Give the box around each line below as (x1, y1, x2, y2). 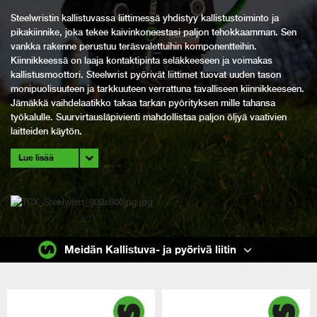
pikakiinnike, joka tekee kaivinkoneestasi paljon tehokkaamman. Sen (11, 27, 296, 38)
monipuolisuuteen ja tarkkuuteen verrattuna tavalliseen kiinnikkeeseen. (11, 83, 304, 95)
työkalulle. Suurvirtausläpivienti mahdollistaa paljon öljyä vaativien (11, 112, 287, 123)
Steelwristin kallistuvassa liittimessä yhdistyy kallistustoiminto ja (11, 13, 279, 24)
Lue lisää (18, 152, 54, 163)
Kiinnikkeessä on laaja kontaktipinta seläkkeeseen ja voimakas (11, 55, 272, 67)
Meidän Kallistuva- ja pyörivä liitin (64, 243, 236, 255)
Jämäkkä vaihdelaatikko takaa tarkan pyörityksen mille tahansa (11, 98, 275, 109)
